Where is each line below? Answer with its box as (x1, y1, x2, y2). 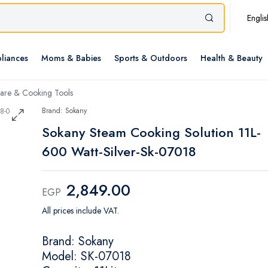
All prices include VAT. (42, 205, 119, 217)
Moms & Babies (41, 52, 101, 65)
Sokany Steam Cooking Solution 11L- (42, 123, 261, 142)
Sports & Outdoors (114, 52, 187, 65)
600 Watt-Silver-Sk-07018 (42, 142, 196, 162)
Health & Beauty (200, 52, 263, 65)
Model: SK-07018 (42, 248, 131, 266)
